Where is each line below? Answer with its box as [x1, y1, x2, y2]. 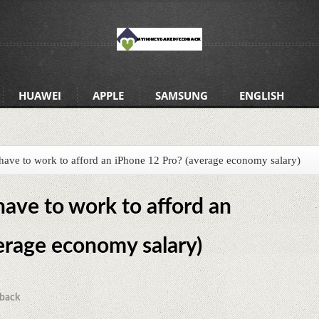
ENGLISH [239, 88, 284, 103]
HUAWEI [18, 88, 61, 103]
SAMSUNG [155, 88, 208, 103]
